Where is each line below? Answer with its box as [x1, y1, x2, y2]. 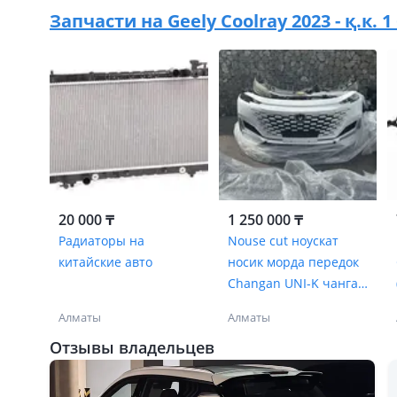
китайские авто [58, 253, 152, 270]
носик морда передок [227, 253, 359, 270]
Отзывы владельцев [50, 337, 214, 358]
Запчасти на [50, 9, 167, 33]
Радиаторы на [58, 232, 144, 249]
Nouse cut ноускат [227, 232, 339, 249]
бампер [227, 296, 274, 313]
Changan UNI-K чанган [227, 275, 366, 292]
